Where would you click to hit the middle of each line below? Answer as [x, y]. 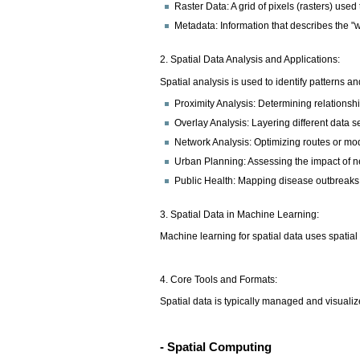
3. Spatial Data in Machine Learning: [241, 214]
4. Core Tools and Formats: [220, 280]
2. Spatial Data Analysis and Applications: [252, 60]
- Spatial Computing [216, 346]
